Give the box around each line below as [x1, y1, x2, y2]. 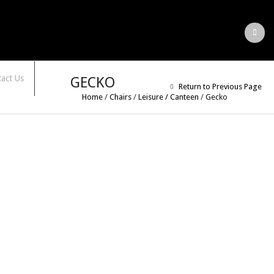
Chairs [109, 92, 131, 102]
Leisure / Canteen [138, 92, 199, 102]
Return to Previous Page [179, 82, 262, 91]
